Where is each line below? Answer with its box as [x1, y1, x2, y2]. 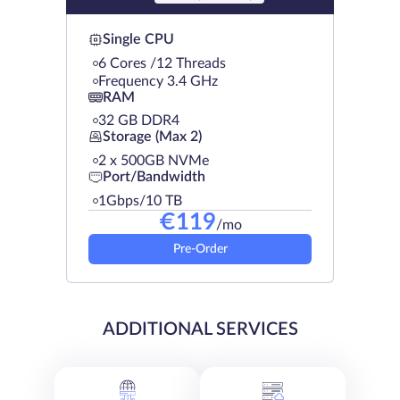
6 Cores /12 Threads [98, 55, 226, 71]
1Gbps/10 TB [98, 193, 182, 208]
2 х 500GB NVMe [98, 153, 209, 168]
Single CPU [103, 32, 174, 47]
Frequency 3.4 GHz [98, 73, 218, 88]
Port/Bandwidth [103, 170, 205, 185]
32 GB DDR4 [98, 112, 179, 128]
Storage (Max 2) [103, 129, 202, 145]
